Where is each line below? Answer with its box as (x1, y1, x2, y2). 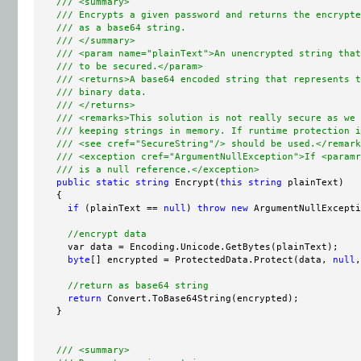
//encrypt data (68, 228, 147, 239)
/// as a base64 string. (56, 22, 186, 33)
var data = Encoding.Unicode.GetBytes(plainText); (34, 241, 338, 252)
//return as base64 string (68, 280, 209, 291)
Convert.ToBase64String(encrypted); (102, 293, 299, 304)
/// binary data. (56, 86, 147, 98)
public (56, 176, 90, 188)
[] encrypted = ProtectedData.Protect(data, (90, 254, 333, 265)
